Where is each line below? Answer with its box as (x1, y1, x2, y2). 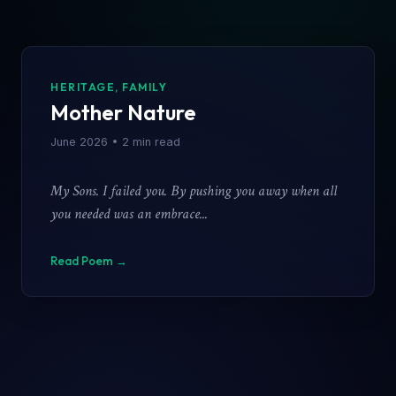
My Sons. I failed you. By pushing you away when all (50, 181, 103, 202)
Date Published (156, 105, 240, 120)
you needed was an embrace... (50, 204, 208, 225)
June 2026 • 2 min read (50, 135, 180, 149)
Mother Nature (50, 99, 196, 126)
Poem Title (123, 59, 273, 98)
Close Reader (156, 373, 240, 391)
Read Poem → (50, 254, 127, 269)
